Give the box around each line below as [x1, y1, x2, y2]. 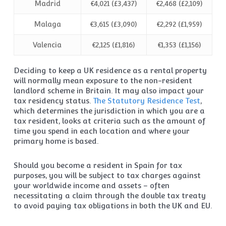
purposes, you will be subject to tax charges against [13, 171, 201, 180]
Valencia [33, 41, 62, 49]
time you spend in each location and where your [13, 127, 190, 136]
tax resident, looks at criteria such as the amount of [13, 117, 205, 126]
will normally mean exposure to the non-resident [13, 76, 192, 85]
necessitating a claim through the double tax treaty [13, 191, 206, 200]
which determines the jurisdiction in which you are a [13, 106, 205, 116]
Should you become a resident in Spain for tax [13, 161, 182, 170]
